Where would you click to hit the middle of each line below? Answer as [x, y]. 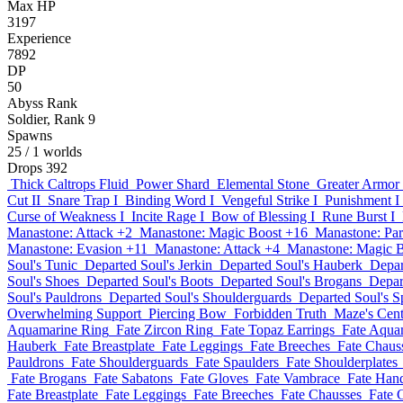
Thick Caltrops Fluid [70, 184]
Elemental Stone [263, 184]
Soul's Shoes [43, 281]
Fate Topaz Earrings [278, 330]
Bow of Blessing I [263, 216]
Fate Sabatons [133, 378]
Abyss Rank [42, 103]
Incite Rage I [168, 216]
